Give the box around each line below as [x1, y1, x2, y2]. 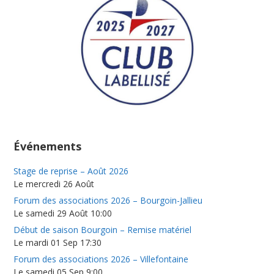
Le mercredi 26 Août [13, 177, 95, 190]
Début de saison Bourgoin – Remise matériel [13, 223, 192, 235]
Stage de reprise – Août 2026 [13, 165, 129, 177]
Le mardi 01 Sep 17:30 [13, 236, 102, 248]
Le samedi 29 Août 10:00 [13, 207, 113, 219]
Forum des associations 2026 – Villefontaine [13, 253, 189, 265]
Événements [13, 138, 82, 154]
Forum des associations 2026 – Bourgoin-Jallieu [13, 194, 203, 206]
